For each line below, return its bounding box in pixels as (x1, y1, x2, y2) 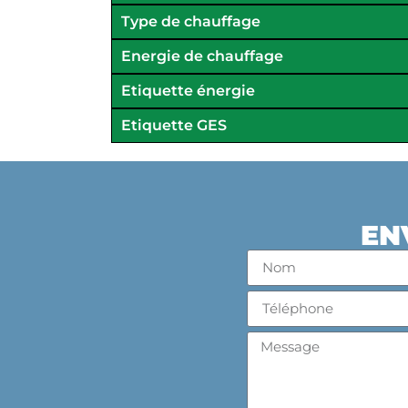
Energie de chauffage (121, 46, 283, 65)
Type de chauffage (121, 12, 260, 30)
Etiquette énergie (121, 81, 255, 99)
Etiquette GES (121, 116, 227, 134)
